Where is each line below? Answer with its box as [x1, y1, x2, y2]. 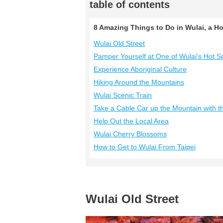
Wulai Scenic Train [94, 91, 152, 99]
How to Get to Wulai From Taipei [94, 143, 196, 151]
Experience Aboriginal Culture [94, 65, 187, 73]
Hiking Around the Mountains [94, 78, 184, 86]
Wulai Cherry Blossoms [94, 130, 167, 138]
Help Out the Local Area [94, 117, 169, 125]
